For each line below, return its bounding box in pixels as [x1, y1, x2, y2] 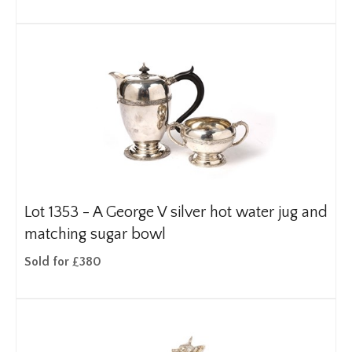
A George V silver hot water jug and [93, 203, 328, 221]
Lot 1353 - [24, 203, 93, 221]
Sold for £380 [24, 255, 101, 269]
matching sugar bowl [24, 225, 166, 243]
